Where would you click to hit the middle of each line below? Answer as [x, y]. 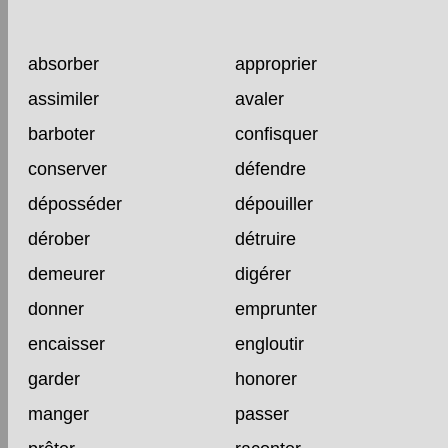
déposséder [75, 203]
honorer [265, 378]
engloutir [269, 343]
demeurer [66, 273]
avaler [259, 98]
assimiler [63, 98]
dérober [59, 238]
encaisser [66, 343]
